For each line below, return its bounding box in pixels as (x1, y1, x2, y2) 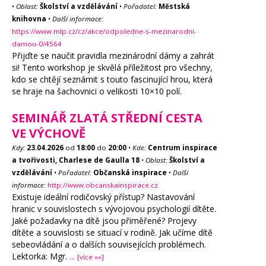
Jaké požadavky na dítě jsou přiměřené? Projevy (12, 215, 197, 226)
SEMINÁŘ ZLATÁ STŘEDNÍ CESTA (12, 110, 202, 126)
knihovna (12, 14, 46, 23)
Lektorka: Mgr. (12, 251, 69, 262)
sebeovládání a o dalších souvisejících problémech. (12, 239, 211, 250)
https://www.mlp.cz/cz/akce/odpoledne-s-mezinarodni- (12, 27, 197, 36)
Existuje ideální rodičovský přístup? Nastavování (12, 191, 195, 202)
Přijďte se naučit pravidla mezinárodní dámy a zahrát (12, 50, 214, 61)
